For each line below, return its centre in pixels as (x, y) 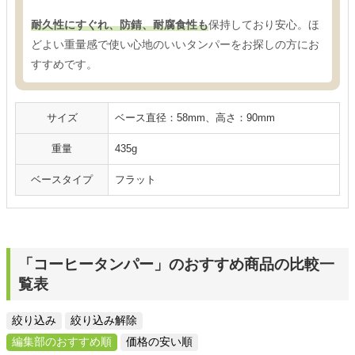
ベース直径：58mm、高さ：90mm (195, 118)
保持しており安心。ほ (264, 25)
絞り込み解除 (104, 320)
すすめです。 (64, 65)
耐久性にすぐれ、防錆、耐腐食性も (120, 25)
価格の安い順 (159, 341)
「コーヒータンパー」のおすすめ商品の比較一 (176, 265)
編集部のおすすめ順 (62, 341)
